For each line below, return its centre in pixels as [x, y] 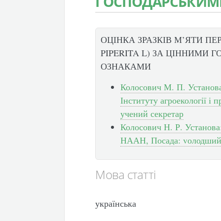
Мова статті [126, 174]
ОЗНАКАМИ [126, 66]
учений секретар [152, 113]
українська [116, 203]
